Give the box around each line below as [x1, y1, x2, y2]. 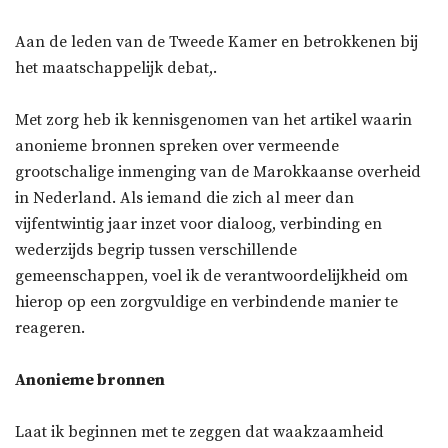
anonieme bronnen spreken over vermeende [15, 136, 339, 157]
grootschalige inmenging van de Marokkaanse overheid [15, 162, 421, 183]
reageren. [15, 318, 85, 339]
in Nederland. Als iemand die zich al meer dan [15, 188, 354, 209]
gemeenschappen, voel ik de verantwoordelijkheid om [15, 266, 408, 287]
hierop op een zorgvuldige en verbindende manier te [15, 292, 398, 313]
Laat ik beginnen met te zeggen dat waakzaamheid [15, 422, 384, 443]
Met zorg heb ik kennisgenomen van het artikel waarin [15, 110, 412, 131]
